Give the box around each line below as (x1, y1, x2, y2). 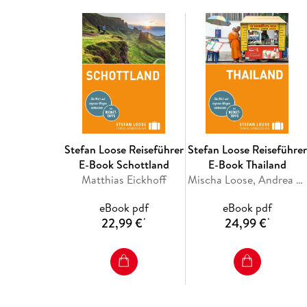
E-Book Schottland (78, 156, 169, 172)
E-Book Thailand (208, 156, 286, 172)
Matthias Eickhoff (81, 171, 167, 187)
